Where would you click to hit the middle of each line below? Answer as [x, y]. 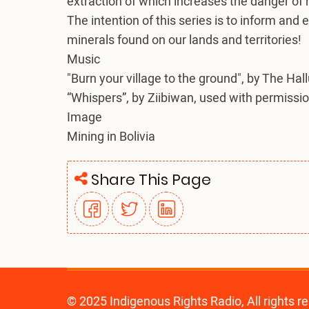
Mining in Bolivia [111, 137]
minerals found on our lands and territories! [184, 41]
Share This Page [149, 180]
